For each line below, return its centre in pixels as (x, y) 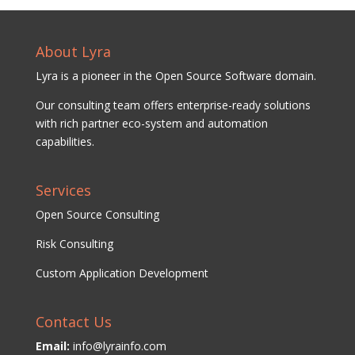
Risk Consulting (74, 243)
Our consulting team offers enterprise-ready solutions (173, 105)
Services (63, 190)
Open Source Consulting (97, 214)
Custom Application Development (122, 273)
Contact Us (73, 322)
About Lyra (73, 51)
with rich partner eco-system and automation (151, 123)
